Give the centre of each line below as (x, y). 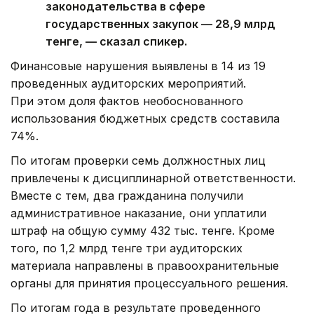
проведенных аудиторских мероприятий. (128, 84)
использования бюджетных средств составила (145, 119)
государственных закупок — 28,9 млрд (161, 24)
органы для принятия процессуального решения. (149, 284)
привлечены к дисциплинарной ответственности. (153, 178)
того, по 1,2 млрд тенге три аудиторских (127, 248)
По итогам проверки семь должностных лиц (138, 161)
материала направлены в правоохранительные (145, 266)
